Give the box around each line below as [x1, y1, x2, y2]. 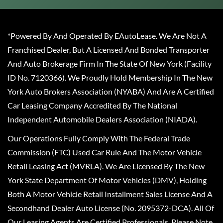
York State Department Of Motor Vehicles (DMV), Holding [7, 175, 207, 185]
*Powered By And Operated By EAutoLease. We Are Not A [7, 31, 207, 41]
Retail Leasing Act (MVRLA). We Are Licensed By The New [7, 161, 205, 171]
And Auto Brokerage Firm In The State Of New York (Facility [7, 59, 212, 69]
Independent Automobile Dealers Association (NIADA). [7, 114, 197, 124]
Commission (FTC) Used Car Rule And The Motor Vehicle [7, 147, 202, 157]
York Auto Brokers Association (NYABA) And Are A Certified [7, 87, 214, 97]
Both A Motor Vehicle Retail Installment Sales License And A [7, 189, 213, 199]
